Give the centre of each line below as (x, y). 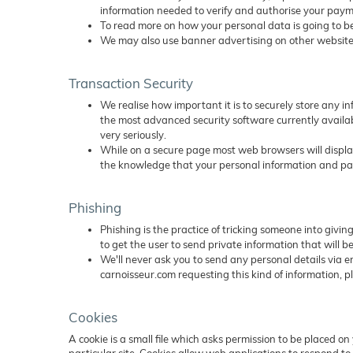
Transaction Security (131, 83)
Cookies (93, 317)
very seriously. (133, 135)
